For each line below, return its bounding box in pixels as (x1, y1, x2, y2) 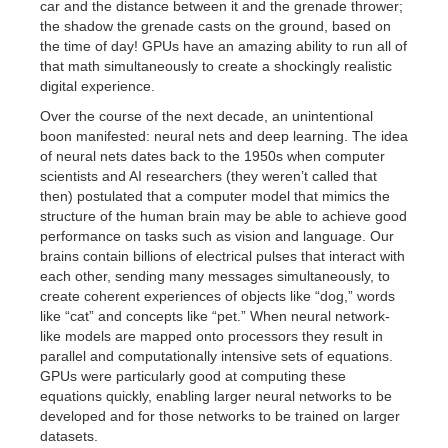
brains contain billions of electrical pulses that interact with (40, 248, 405, 264)
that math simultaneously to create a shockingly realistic (40, 58, 392, 74)
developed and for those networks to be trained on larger (40, 408, 400, 424)
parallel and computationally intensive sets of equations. (40, 348, 393, 364)
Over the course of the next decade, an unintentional (40, 108, 373, 124)
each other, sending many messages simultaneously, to (40, 268, 390, 284)
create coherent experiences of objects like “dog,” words (40, 288, 395, 304)
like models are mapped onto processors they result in (40, 328, 383, 344)
